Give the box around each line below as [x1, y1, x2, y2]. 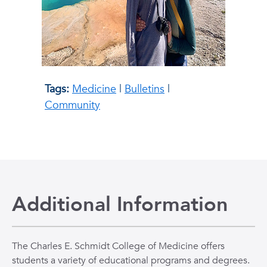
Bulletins [125, 81, 164, 97]
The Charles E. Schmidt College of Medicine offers [12, 239, 225, 253]
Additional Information [12, 190, 228, 218]
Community [45, 97, 100, 113]
